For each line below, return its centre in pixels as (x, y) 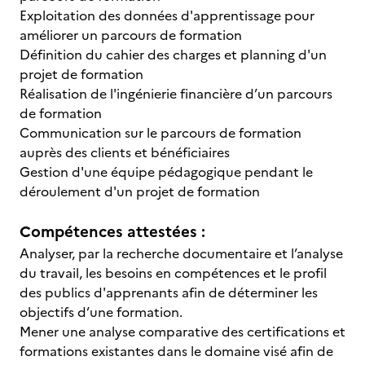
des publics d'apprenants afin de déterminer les (169, 292)
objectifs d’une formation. (103, 312)
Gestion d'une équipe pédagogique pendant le (166, 172)
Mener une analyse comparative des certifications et (182, 332)
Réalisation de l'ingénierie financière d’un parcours (176, 94)
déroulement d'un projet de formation (140, 191)
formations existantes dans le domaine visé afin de (176, 351)
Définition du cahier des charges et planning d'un (173, 55)
